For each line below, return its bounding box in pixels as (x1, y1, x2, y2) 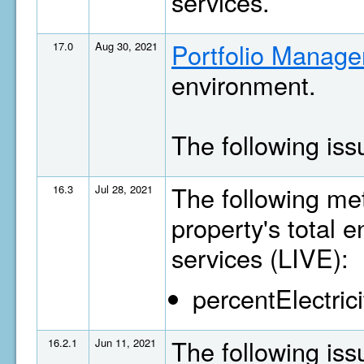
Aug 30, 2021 (95, 38, 158, 54)
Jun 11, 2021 (95, 335, 156, 350)
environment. (171, 67, 316, 102)
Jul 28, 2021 (95, 181, 153, 197)
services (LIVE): (171, 240, 349, 275)
